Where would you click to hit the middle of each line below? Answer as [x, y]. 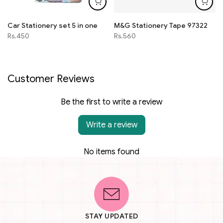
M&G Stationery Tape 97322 [161, 25]
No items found [111, 152]
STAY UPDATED [111, 216]
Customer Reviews [51, 79]
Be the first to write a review [111, 102]
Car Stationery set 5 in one [53, 25]
